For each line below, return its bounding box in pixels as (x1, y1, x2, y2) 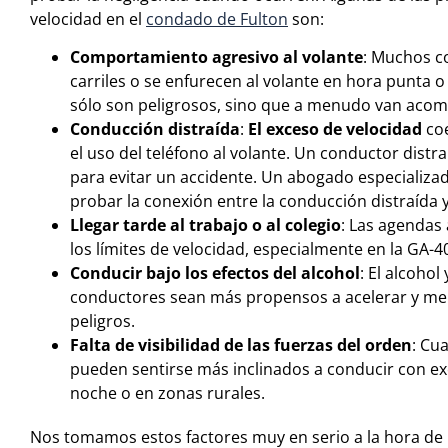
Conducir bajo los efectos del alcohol (70, 262, 360, 285)
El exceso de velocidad (248, 118, 422, 141)
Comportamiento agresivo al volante (70, 46, 363, 69)
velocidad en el (30, 7, 146, 30)
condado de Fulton (146, 7, 288, 30)
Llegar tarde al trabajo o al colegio (70, 214, 341, 237)
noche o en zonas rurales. (70, 382, 265, 405)
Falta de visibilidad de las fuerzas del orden (70, 334, 412, 357)
